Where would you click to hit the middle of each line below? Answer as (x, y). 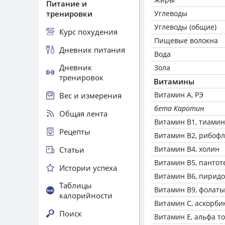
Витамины (174, 81)
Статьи (72, 149)
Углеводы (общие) (185, 27)
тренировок (81, 77)
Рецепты (75, 131)
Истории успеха (88, 167)
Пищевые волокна (186, 40)
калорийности (86, 195)
